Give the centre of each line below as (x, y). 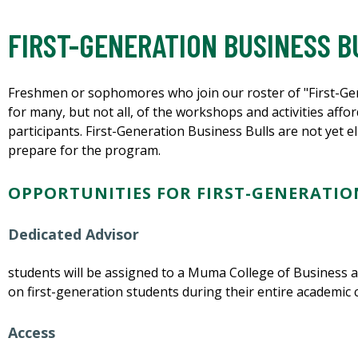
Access (32, 333)
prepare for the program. (84, 151)
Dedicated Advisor (74, 235)
